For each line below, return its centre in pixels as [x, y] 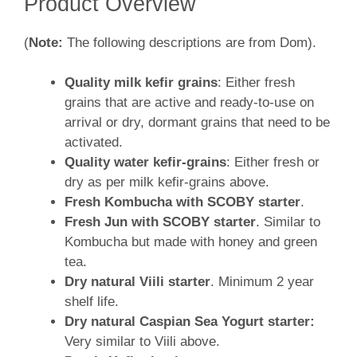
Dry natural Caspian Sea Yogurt [164, 322]
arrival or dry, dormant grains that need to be [197, 123]
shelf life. [92, 302]
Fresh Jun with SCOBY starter [160, 222]
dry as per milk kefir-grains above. [167, 182]
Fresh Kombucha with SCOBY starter [182, 202]
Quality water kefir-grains [145, 163]
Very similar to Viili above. [142, 342]
